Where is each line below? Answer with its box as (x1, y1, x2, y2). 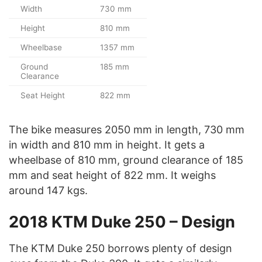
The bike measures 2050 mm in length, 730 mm (9, 123, 244, 136)
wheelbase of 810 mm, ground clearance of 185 (9, 154, 243, 167)
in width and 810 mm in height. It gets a (9, 139, 205, 151)
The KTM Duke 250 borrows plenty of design (9, 242, 232, 254)
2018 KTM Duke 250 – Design (9, 212, 235, 232)
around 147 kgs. (9, 184, 88, 197)
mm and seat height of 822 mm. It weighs (9, 169, 216, 182)
